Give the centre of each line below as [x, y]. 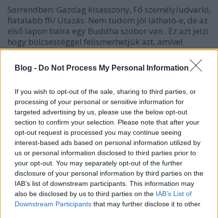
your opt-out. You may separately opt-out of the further [99, 163]
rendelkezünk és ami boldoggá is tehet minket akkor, [109, 52]
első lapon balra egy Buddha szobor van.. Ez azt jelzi [108, 31]
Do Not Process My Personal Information [114, 68]
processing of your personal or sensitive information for [99, 102]
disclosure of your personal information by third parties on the [109, 173]
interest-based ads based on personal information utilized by [108, 143]
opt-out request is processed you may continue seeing [98, 132]
